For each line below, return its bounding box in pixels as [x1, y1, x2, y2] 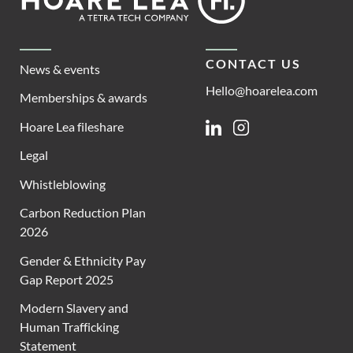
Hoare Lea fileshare [20, 118, 124, 134]
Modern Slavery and [20, 300, 128, 316]
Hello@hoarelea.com [205, 82, 318, 98]
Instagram [232, 120, 288, 136]
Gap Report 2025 [20, 271, 113, 287]
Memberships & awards [20, 90, 147, 106]
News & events [20, 61, 100, 76]
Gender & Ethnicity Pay [20, 252, 146, 268]
